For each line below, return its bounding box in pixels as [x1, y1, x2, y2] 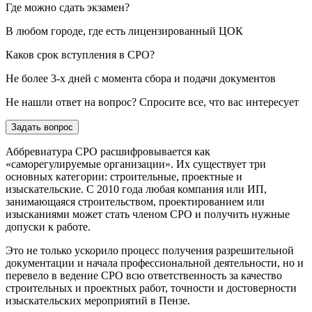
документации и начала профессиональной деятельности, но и [6, 257, 304, 270]
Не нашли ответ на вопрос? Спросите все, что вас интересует [6, 96, 299, 109]
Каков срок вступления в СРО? [6, 49, 155, 61]
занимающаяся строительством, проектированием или [6, 196, 265, 208]
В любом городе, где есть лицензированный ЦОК [6, 25, 243, 38]
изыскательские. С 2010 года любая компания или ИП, [6, 183, 267, 196]
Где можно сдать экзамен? [6, 1, 130, 14]
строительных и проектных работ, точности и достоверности [6, 282, 297, 295]
